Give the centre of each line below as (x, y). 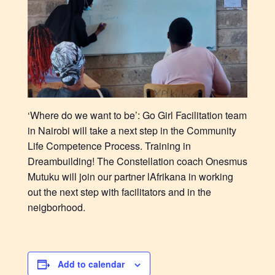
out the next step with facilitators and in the (119, 192)
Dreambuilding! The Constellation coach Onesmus (137, 161)
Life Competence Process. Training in (109, 145)
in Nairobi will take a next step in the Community (132, 130)
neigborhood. (56, 207)
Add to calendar (91, 264)
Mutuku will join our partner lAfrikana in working (130, 176)
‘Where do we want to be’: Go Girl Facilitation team (137, 115)
